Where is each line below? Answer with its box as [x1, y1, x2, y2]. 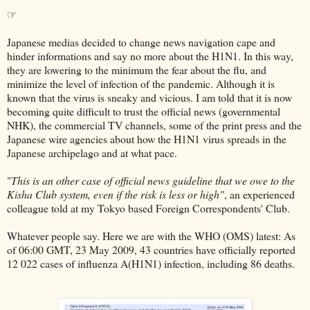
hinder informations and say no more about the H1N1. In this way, [7, 48, 293, 64]
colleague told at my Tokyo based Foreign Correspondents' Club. [7, 201, 290, 216]
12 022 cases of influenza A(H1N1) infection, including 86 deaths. [7, 256, 295, 271]
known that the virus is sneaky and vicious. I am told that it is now [7, 90, 292, 105]
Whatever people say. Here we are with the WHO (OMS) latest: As [7, 228, 295, 244]
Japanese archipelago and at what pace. [7, 145, 177, 161]
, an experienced [224, 187, 295, 202]
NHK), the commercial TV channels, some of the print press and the [7, 118, 302, 133]
